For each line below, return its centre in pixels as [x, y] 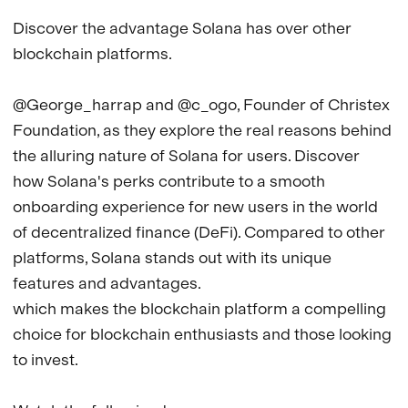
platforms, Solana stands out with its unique [174, 257]
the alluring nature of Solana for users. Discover [188, 155]
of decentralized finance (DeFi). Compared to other [201, 231]
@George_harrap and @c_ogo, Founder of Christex [203, 104]
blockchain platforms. [94, 53]
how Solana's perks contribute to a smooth [171, 180]
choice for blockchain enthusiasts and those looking [204, 333]
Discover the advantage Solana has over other [184, 27]
